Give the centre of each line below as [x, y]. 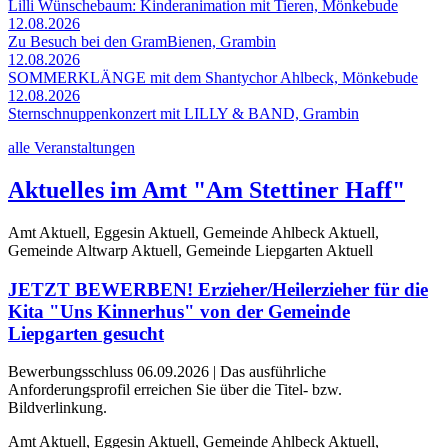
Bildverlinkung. [57, 408]
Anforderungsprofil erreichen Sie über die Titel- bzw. [175, 390]
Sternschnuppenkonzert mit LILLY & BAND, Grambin [183, 114]
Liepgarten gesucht [86, 333]
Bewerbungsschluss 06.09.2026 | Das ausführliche [167, 372]
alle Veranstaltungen [71, 148]
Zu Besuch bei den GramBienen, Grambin [142, 42]
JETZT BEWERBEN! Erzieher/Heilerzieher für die [218, 289]
